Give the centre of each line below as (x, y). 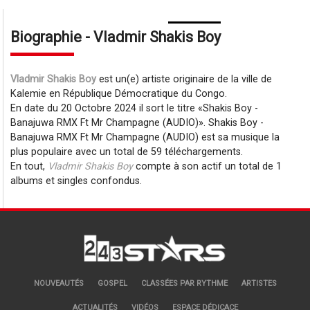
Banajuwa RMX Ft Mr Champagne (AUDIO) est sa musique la (145, 137)
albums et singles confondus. (76, 181)
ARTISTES (259, 284)
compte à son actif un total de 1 (208, 166)
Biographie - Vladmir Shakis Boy (116, 37)
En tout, (29, 166)
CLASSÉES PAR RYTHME (184, 284)
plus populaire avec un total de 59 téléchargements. (127, 152)
